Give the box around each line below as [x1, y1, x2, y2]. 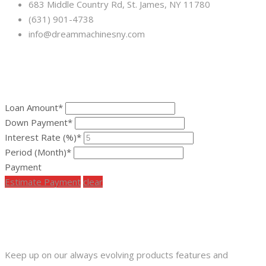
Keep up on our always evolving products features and [5, 249, 228, 261]
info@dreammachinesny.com [28, 28, 145, 40]
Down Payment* [5, 116, 72, 128]
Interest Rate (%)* [5, 131, 81, 143]
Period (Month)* [5, 145, 71, 158]
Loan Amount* [5, 101, 63, 113]
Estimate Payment [5, 175, 81, 188]
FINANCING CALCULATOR [5, 65, 117, 77]
